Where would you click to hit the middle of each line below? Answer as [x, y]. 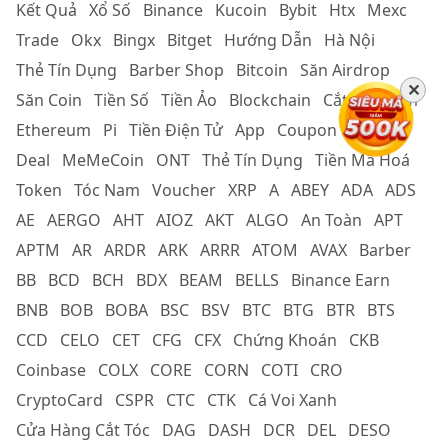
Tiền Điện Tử [176, 130]
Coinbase [51, 370]
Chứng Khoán [285, 340]
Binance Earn [340, 280]
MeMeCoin [103, 160]
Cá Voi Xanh [292, 400]
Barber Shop [176, 70]
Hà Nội [349, 40]
